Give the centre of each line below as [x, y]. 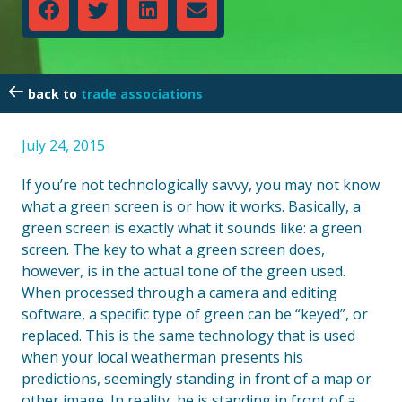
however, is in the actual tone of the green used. [184, 271]
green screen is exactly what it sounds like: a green [192, 228]
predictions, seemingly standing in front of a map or [197, 379]
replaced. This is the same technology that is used [188, 336]
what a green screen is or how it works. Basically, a [191, 206]
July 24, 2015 [63, 145]
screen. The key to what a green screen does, [173, 249]
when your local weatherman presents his [162, 357]
